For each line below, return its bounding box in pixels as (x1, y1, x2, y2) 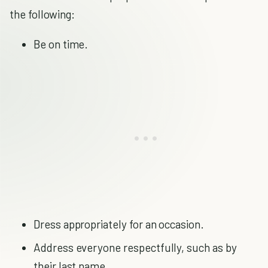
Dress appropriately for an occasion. (33, 217, 204, 231)
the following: (10, 7, 75, 21)
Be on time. (33, 37, 89, 51)
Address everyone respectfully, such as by (33, 240, 237, 254)
